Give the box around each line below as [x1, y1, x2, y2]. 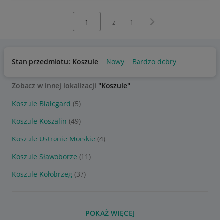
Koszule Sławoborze [12, 152, 77, 161]
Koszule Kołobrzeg [12, 169, 72, 179]
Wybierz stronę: [61, 12, 112, 21]
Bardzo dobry [132, 57, 176, 66]
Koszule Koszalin [12, 116, 67, 126]
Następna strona [145, 15, 200, 24]
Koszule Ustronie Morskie [12, 134, 95, 143]
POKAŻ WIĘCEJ [85, 208, 135, 218]
